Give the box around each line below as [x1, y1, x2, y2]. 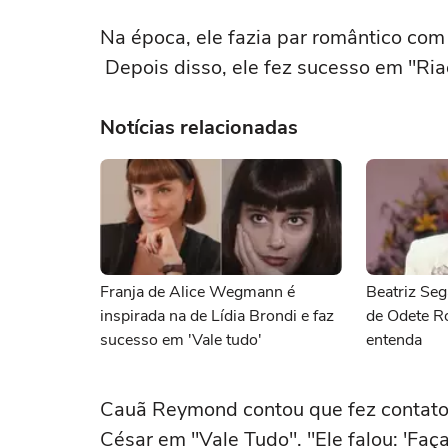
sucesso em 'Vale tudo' [100, 329, 262, 351]
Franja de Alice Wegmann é [100, 281, 295, 303]
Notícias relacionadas [100, 114, 298, 141]
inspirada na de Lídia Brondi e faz [100, 305, 334, 327]
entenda [366, 329, 422, 351]
